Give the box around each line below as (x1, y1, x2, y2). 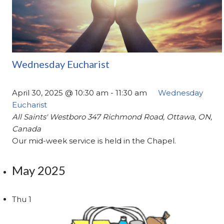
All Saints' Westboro (12, 112, 88, 122)
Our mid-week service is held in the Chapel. (12, 136, 176, 146)
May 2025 (12, 163, 66, 178)
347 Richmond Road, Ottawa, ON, (87, 112, 212, 122)
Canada (12, 124, 41, 134)
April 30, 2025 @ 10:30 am (12, 88, 109, 98)
